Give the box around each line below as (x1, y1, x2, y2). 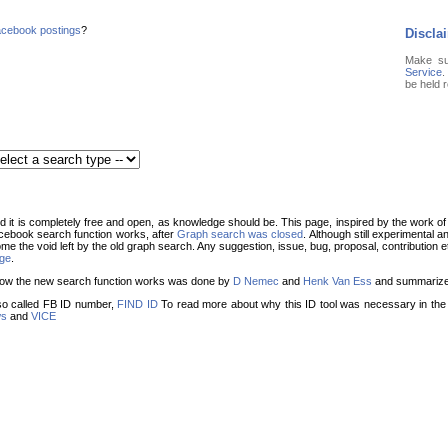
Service (405, 65, 442, 78)
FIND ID (117, 297, 158, 310)
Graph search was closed (176, 227, 304, 240)
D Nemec (233, 274, 279, 287)
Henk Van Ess (303, 274, 372, 287)
